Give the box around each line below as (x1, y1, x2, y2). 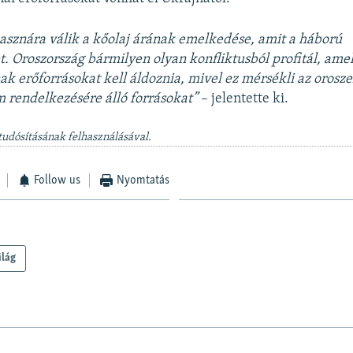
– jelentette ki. (198, 91, 289, 106)
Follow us (34, 173, 81, 187)
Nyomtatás (116, 173, 169, 187)
